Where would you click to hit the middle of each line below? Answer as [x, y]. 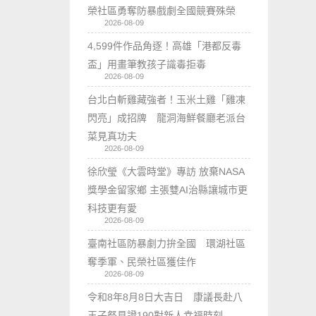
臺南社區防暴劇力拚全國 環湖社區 [167, 243]
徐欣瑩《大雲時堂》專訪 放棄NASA [166, 171]
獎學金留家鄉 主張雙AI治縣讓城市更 [168, 189]
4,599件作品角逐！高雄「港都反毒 [165, 45]
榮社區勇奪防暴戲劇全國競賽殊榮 [162, 10]
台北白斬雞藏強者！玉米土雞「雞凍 [167, 99]
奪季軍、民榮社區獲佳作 [142, 261]
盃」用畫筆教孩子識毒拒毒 [147, 64]
